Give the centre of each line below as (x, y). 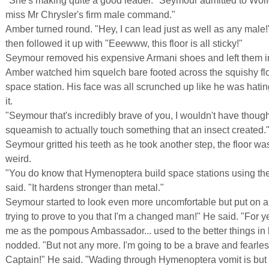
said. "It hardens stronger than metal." (85, 188)
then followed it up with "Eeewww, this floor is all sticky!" (124, 44)
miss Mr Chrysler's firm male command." (90, 15)
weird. (18, 159)
